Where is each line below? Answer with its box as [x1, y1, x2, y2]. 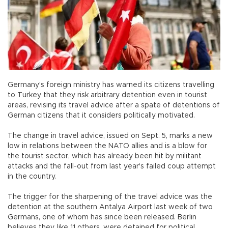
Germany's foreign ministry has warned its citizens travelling [8, 81, 214, 89]
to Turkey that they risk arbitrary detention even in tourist [8, 91, 207, 99]
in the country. [8, 173, 56, 180]
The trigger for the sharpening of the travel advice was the [8, 193, 212, 201]
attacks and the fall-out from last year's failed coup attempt [8, 162, 216, 170]
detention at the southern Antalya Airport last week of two [8, 203, 213, 211]
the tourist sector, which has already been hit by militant [8, 152, 202, 160]
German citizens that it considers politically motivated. [8, 111, 195, 119]
